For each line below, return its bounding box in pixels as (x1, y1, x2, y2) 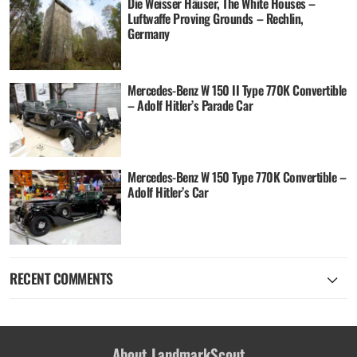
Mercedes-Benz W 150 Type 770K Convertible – (127, 167, 347, 187)
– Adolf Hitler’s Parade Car (127, 96, 253, 116)
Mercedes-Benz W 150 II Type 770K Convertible (127, 80, 347, 100)
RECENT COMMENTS (10, 268, 113, 289)
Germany (127, 23, 170, 43)
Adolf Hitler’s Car (127, 182, 209, 202)
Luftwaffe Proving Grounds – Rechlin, (127, 8, 304, 28)
